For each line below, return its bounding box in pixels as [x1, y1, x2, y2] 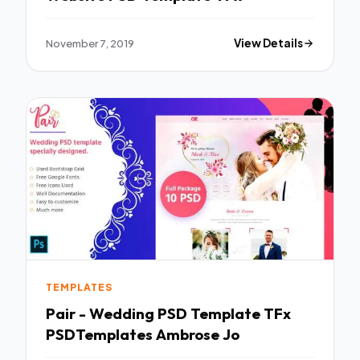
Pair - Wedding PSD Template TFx [46, 304, 291, 323]
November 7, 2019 [46, 36, 134, 51]
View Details [234, 36, 304, 51]
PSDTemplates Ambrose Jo [46, 325, 239, 344]
